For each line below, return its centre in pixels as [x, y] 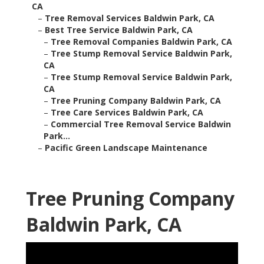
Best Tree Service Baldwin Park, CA [119, 30]
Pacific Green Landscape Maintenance [126, 148]
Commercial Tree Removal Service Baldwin [141, 124]
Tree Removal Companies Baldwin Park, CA [141, 42]
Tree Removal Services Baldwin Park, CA [130, 18]
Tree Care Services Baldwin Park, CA [127, 113]
